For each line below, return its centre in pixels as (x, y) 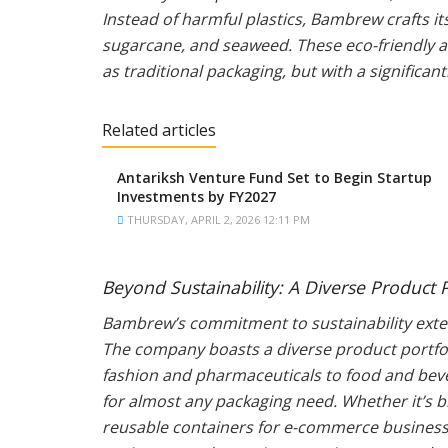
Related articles (159, 130)
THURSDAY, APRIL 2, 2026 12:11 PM (217, 220)
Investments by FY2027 (196, 197)
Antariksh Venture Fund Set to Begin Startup (274, 178)
